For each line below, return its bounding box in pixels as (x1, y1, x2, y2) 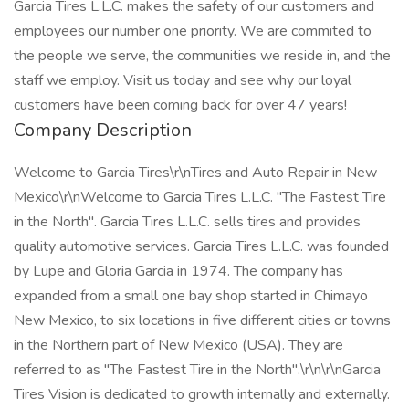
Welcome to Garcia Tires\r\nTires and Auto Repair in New (14, 163, 377, 183)
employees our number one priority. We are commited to (14, 21, 372, 41)
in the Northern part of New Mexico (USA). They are (14, 335, 343, 355)
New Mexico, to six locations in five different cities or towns (14, 310, 391, 330)
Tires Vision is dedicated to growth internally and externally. (14, 384, 390, 404)
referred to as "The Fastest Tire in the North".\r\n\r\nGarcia (14, 360, 381, 380)
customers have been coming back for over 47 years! (14, 95, 347, 115)
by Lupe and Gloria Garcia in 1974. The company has (14, 261, 343, 281)
